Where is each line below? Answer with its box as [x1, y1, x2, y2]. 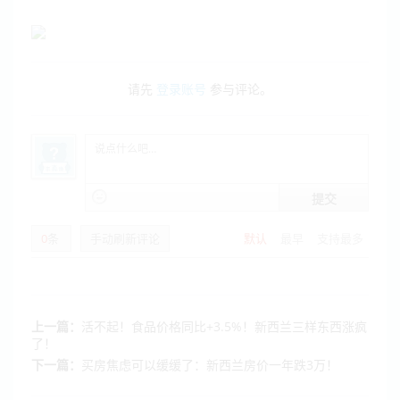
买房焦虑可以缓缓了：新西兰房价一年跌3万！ [81, 356, 338, 374]
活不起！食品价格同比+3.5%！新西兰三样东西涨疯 [81, 318, 367, 336]
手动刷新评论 [90, 230, 160, 247]
